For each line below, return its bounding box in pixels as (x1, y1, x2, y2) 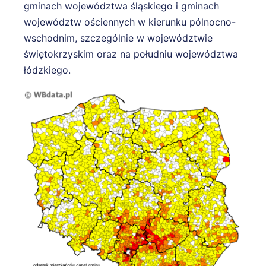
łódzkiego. (24, 64, 71, 76)
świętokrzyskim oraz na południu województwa (24, 47, 238, 60)
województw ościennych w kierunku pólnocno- (24, 15, 236, 28)
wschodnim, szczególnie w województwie (24, 31, 213, 44)
